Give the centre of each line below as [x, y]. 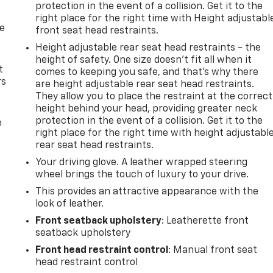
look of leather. [70, 204]
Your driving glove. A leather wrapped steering [142, 163]
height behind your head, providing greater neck [147, 109]
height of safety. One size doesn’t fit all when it [144, 61]
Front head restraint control [102, 251]
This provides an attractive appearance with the [147, 192]
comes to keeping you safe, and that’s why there [147, 73]
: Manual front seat [213, 251]
